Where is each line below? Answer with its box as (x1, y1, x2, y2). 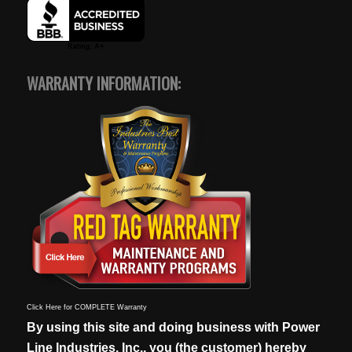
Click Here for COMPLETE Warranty (26, 302, 147, 311)
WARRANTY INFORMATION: (26, 71, 181, 95)
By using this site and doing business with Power (26, 320, 320, 334)
